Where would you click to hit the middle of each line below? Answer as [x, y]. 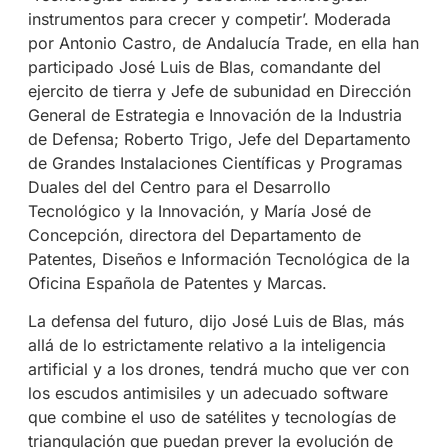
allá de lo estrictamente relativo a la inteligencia [206, 345]
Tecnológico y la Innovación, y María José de [199, 210]
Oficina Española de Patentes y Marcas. [177, 282]
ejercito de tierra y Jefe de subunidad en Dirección [219, 90]
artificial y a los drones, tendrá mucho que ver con [218, 369]
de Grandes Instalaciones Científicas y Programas [214, 162]
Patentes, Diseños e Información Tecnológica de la [218, 258]
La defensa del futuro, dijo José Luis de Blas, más [215, 321]
